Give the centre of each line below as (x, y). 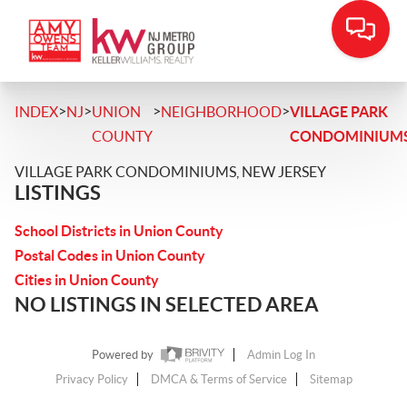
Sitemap (331, 380)
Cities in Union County (87, 280)
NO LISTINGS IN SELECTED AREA (167, 304)
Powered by (124, 355)
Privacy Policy (91, 380)
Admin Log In (281, 355)
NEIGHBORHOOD (221, 112)
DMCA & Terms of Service (218, 380)
